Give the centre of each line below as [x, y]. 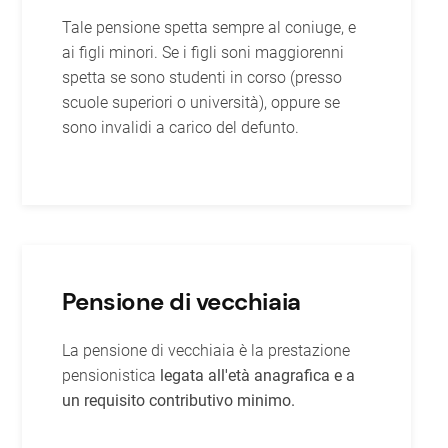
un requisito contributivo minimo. [178, 400]
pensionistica [110, 375]
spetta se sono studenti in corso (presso [201, 77]
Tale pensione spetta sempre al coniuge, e [208, 27]
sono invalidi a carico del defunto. [180, 127]
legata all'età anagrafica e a [257, 375]
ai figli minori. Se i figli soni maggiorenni [202, 52]
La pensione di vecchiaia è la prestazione [205, 350]
